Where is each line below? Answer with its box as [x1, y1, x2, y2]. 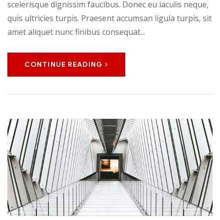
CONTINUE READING [25, 60, 103, 69]
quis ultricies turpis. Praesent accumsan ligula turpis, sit [7, 12, 212, 24]
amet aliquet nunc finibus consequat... [7, 26, 145, 37]
